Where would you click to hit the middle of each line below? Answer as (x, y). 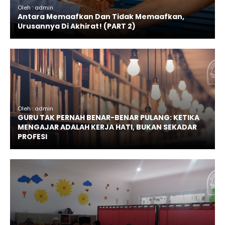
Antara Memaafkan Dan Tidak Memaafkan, (101, 17)
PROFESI (32, 137)
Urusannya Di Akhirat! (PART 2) (77, 26)
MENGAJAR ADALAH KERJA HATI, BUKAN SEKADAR (107, 127)
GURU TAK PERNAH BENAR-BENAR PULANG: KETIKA (108, 118)
